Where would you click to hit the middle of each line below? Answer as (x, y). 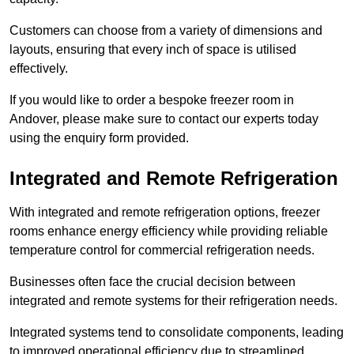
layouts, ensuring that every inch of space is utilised (153, 50)
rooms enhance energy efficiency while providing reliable (169, 232)
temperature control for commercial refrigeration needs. (162, 250)
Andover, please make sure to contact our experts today (164, 119)
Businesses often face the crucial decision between (153, 282)
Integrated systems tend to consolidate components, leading (177, 333)
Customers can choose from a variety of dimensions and (166, 31)
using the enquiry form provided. (99, 138)
